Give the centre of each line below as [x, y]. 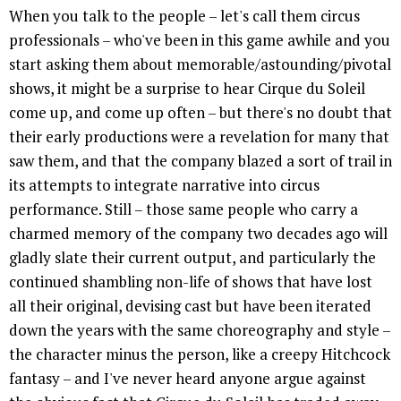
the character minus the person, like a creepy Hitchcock [200, 354]
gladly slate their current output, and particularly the [192, 257]
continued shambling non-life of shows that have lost [191, 281]
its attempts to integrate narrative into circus [164, 184]
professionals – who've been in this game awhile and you [200, 39]
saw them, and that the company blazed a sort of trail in [200, 160]
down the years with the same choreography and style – [200, 329]
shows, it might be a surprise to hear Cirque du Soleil [187, 88]
